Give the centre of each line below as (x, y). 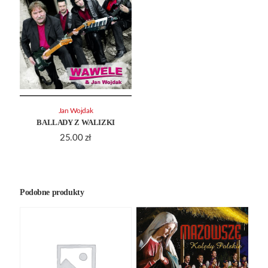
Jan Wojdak (76, 111)
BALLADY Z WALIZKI (76, 123)
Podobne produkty (52, 193)
